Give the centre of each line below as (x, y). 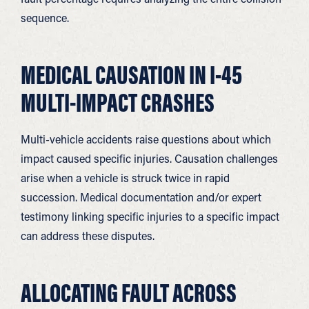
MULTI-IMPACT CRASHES (118, 102)
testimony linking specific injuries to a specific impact (150, 216)
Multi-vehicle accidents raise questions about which (146, 139)
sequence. (45, 18)
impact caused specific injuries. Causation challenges (149, 158)
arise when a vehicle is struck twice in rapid (125, 178)
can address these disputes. (88, 236)
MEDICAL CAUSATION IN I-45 (131, 74)
